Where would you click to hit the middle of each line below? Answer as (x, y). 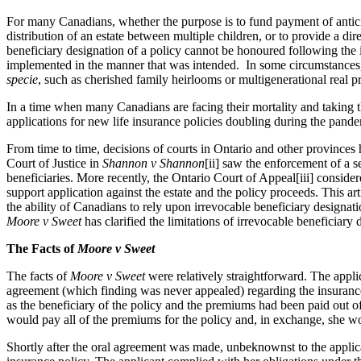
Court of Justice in (54, 163)
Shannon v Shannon (154, 163)
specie (22, 79)
